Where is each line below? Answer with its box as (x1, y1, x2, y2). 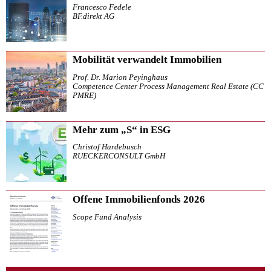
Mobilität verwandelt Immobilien (73, 53, 221, 65)
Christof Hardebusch (73, 143, 142, 152)
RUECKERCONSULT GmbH (73, 152, 165, 161)
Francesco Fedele (73, 2, 131, 11)
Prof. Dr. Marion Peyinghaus (73, 73, 168, 82)
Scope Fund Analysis (73, 213, 142, 222)
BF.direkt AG (73, 11, 114, 21)
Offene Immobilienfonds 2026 (73, 194, 205, 206)
